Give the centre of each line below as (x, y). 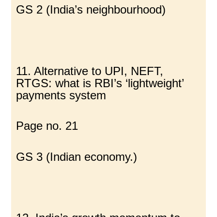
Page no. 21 (47, 126)
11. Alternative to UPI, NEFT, (90, 71)
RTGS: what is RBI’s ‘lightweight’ (100, 83)
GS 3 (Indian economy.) (77, 156)
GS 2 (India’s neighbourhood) (91, 10)
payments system (61, 95)
